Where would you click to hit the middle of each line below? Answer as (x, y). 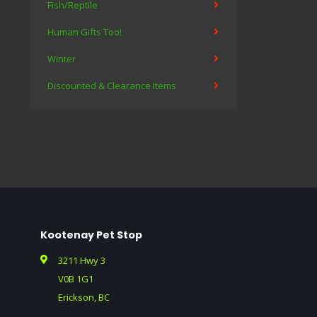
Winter (62, 59)
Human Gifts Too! (85, 32)
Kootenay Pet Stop (91, 235)
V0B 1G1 (76, 279)
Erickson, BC (84, 297)
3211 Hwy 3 (82, 260)
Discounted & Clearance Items (112, 86)
